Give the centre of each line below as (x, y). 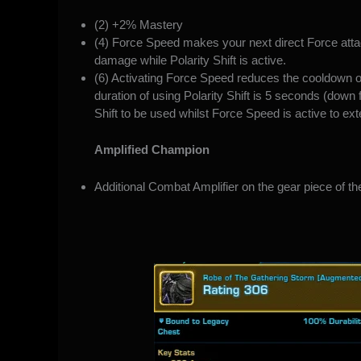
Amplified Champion (152, 149)
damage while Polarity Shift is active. (192, 60)
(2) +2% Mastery (139, 25)
